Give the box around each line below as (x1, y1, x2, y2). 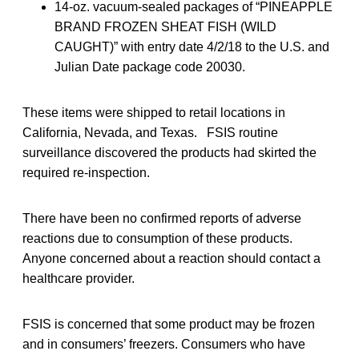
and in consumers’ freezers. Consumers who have (22, 337, 305, 351)
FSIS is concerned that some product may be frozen (22, 317, 315, 331)
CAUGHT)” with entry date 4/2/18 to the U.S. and (54, 39, 329, 54)
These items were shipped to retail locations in (22, 105, 285, 119)
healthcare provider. (22, 271, 135, 285)
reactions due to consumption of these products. (22, 231, 292, 245)
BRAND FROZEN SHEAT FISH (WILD (54, 19, 276, 34)
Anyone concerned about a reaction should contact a (22, 251, 321, 265)
